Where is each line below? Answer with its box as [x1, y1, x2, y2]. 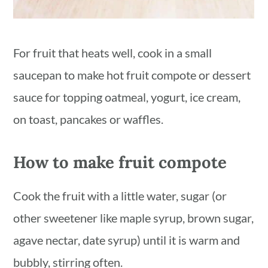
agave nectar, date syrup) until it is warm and [13, 233, 240, 248]
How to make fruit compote [13, 151, 227, 173]
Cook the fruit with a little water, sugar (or [13, 188, 227, 203]
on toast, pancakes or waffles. [13, 112, 164, 127]
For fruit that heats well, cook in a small [13, 45, 212, 60]
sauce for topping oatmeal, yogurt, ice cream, [13, 90, 241, 105]
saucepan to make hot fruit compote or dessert [13, 68, 251, 83]
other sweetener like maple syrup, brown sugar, [13, 211, 254, 226]
